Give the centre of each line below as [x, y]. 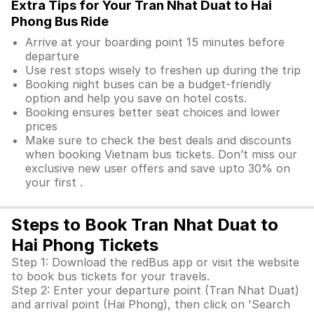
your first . [54, 182]
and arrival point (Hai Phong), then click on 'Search [151, 304]
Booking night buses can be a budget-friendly [148, 84]
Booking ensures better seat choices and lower [153, 112]
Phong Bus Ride [60, 21]
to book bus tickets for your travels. [110, 276]
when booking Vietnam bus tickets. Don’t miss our [161, 154]
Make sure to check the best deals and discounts [158, 140]
